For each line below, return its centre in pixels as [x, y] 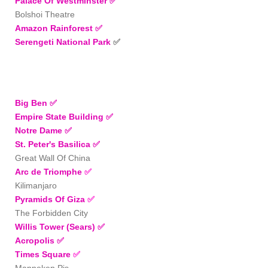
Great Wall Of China [53, 158]
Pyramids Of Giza [50, 199]
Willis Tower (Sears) [56, 226]
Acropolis [36, 240]
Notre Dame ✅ [43, 130]
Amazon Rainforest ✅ [59, 28]
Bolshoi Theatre [45, 14]
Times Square [43, 254]
